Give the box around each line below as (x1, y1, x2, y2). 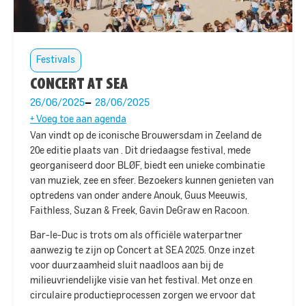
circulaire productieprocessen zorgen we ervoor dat (30, 290, 255, 301)
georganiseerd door (30, 161, 117, 171)
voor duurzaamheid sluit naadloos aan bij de (30, 260, 223, 270)
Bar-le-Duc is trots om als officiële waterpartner (30, 230, 242, 240)
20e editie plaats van (30, 145, 121, 156)
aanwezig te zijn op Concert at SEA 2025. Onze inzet (30, 245, 255, 255)
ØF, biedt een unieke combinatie (129, 161, 265, 171)
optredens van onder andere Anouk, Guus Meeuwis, (30, 191, 247, 201)
